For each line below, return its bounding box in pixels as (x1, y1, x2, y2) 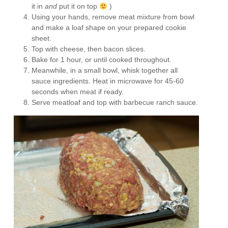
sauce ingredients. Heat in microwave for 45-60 (32, 77, 184, 85)
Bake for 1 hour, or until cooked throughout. (32, 55, 172, 64)
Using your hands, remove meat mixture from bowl (32, 13, 195, 21)
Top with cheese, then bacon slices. (32, 45, 146, 53)
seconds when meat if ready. (32, 88, 124, 96)
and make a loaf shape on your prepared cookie (32, 23, 187, 32)
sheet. (32, 34, 52, 43)
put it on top (57, 2, 100, 11)
